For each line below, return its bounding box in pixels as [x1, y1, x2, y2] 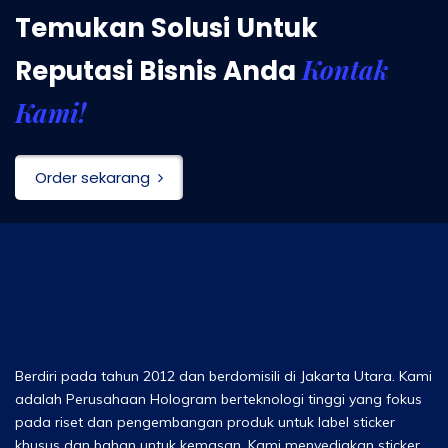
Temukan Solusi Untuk [15, 10, 318, 47]
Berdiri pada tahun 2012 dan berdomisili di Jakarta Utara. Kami [15, 367, 432, 386]
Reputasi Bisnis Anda [15, 53, 302, 90]
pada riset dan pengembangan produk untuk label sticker [15, 413, 395, 432]
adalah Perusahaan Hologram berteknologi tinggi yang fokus [15, 390, 422, 409]
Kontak [302, 52, 388, 88]
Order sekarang [35, 167, 150, 189]
